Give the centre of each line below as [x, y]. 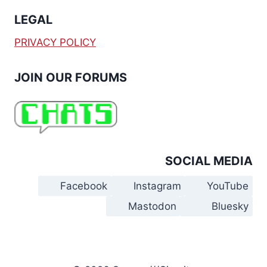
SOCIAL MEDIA [209, 161]
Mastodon [152, 206]
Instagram [157, 186]
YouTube [228, 186]
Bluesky [230, 206]
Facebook [84, 186]
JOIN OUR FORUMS [71, 77]
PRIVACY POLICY [55, 42]
